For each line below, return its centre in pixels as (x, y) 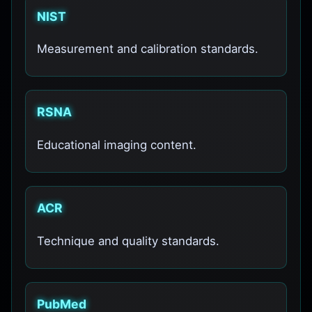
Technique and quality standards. (128, 241)
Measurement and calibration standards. (148, 49)
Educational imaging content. (117, 145)
